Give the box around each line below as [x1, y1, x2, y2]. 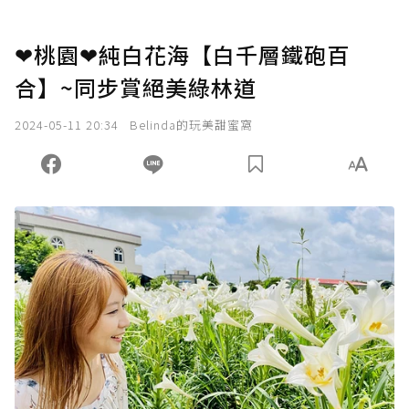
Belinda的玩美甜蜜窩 [130, 116, 253, 134]
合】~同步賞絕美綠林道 [15, 71, 257, 104]
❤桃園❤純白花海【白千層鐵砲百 [15, 38, 350, 71]
